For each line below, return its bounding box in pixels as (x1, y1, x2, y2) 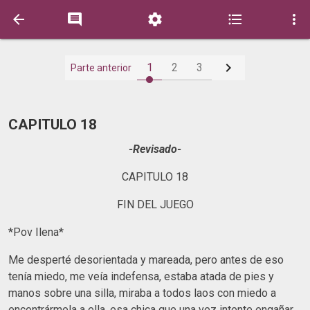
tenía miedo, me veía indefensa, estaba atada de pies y (8, 269, 274, 283)
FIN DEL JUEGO (116, 197, 194, 211)
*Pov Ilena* (8, 225, 64, 239)
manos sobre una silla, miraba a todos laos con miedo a (8, 286, 276, 300)
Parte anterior (71, 62, 131, 73)
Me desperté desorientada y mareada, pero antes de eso (8, 253, 284, 266)
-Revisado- (129, 142, 181, 156)
